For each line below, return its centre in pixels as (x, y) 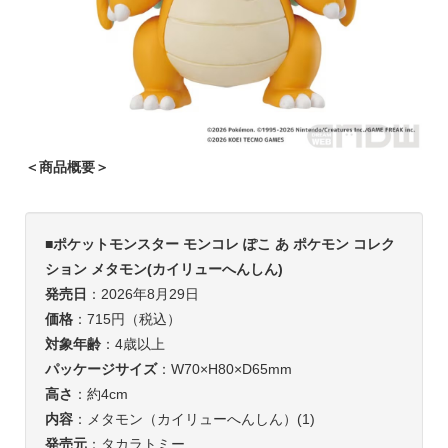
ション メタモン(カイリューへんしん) (163, 268)
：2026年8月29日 (142, 293)
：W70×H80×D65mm (224, 368)
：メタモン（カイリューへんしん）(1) (193, 418)
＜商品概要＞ (66, 166)
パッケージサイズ (100, 368)
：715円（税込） (126, 318)
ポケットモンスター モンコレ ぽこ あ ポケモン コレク (223, 243)
